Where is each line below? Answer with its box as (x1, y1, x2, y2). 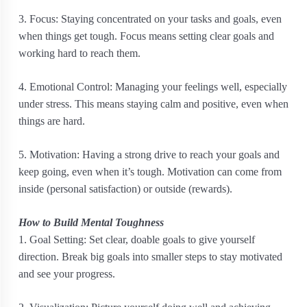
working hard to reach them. (19, 47, 140, 59)
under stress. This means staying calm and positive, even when (19, 98, 288, 110)
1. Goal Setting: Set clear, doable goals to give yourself (19, 234, 255, 245)
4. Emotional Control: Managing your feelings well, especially (19, 81, 287, 93)
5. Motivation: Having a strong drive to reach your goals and (19, 149, 280, 160)
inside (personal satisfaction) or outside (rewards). (19, 183, 232, 195)
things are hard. (19, 115, 85, 127)
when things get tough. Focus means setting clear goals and (19, 30, 274, 42)
